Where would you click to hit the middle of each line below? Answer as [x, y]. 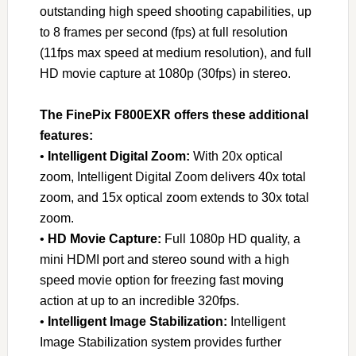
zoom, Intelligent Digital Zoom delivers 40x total [172, 177]
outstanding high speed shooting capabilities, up [175, 12]
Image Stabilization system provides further [160, 342]
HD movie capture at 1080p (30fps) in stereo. [165, 74]
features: [66, 135]
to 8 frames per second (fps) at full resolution [163, 32]
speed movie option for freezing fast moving [161, 280]
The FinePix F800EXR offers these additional [174, 115]
